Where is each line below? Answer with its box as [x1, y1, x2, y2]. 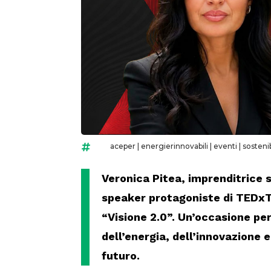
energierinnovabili [140, 142, 208, 151]
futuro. [102, 249, 140, 263]
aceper [109, 142, 135, 151]
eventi [213, 142, 237, 151]
